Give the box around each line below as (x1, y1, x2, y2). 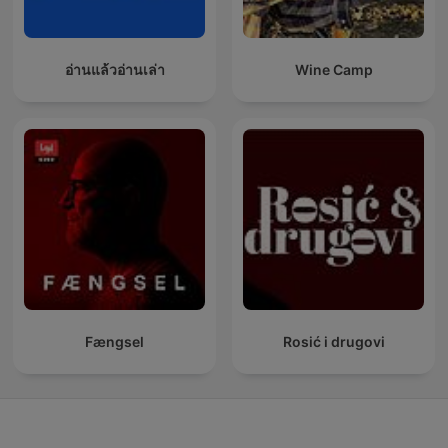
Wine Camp (294, 61, 373, 79)
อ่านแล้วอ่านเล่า (64, 61, 165, 79)
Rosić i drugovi (282, 333, 385, 351)
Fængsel (85, 333, 144, 351)
